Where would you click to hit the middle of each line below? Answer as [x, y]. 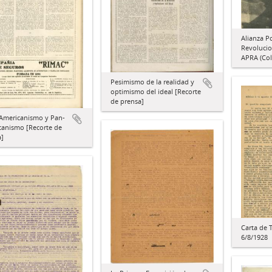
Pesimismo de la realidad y [152, 81]
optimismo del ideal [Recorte [156, 91]
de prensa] [127, 101]
